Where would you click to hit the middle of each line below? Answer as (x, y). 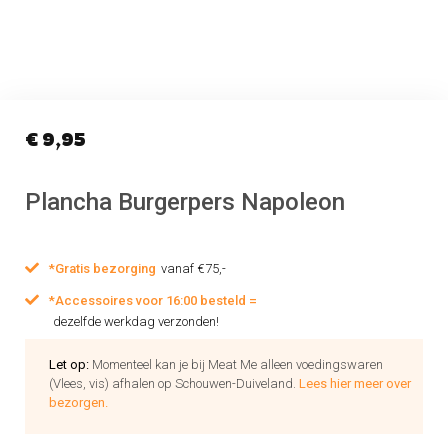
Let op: (70, 364)
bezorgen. (78, 402)
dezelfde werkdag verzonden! (136, 321)
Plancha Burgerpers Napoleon (185, 202)
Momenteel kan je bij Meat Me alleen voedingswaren (237, 364)
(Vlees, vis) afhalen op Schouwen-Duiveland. (174, 383)
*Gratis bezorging (102, 268)
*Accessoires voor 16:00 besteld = (153, 300)
